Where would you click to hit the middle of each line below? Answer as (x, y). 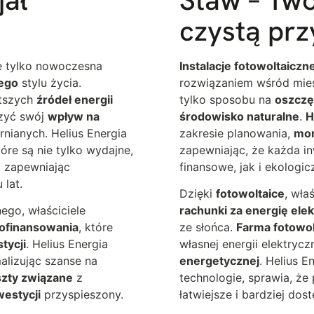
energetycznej (219, 261)
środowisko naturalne (239, 116)
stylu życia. (50, 82)
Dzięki (198, 194)
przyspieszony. (82, 295)
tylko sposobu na (227, 99)
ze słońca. (208, 227)
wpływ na (74, 116)
